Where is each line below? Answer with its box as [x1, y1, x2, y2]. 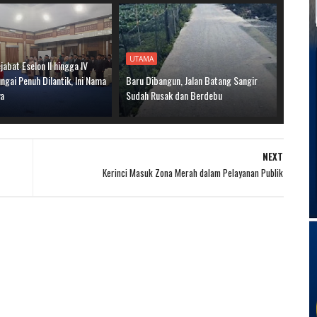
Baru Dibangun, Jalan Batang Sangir [126, 73, 258, 88]
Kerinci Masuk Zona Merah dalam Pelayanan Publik [102, 166, 283, 180]
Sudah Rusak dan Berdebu [126, 88, 223, 103]
